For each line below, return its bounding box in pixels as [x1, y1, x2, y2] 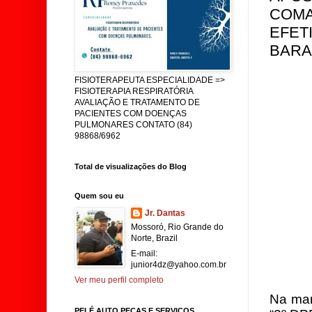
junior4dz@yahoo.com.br [131, 260, 226, 270]
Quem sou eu [75, 192, 124, 200]
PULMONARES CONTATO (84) [75, 120, 192, 130]
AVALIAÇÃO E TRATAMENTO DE [75, 97, 200, 107]
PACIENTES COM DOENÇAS [75, 109, 187, 118]
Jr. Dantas [145, 208, 185, 218]
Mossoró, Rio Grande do [131, 222, 224, 232]
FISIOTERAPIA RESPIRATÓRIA [75, 86, 193, 96]
